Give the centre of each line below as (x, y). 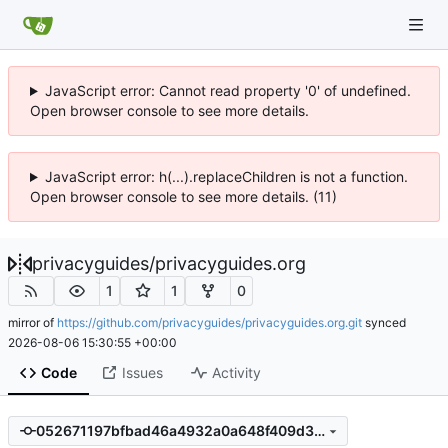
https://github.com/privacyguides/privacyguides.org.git (209, 322)
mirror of (32, 322)
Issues (142, 373)
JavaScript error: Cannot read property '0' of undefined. (227, 90)
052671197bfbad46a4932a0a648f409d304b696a (319, 431)
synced (384, 322)
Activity (236, 373)
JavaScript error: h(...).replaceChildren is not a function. (226, 176)
